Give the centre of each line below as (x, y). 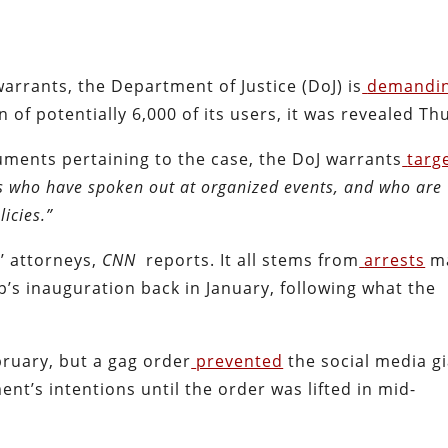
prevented (240, 361)
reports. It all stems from (250, 260)
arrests (395, 260)
